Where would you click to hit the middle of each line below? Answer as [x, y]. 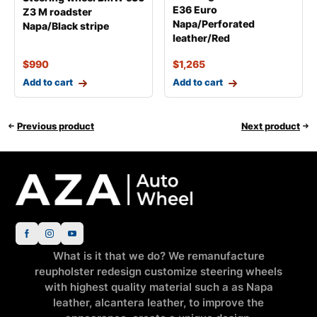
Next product [271, 126]
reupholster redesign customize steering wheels [158, 272]
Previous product [56, 126]
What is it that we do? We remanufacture [158, 256]
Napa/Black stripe [66, 26]
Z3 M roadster [57, 12]
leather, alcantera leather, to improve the [158, 303]
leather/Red [201, 38]
